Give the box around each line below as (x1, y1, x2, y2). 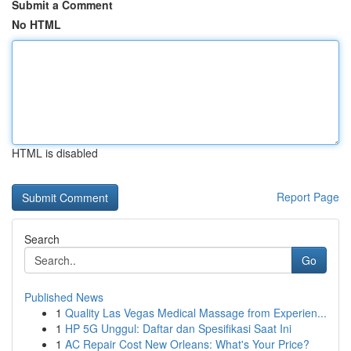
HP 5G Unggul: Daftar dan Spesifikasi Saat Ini (65, 320, 291, 336)
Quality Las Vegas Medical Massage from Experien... (65, 305, 327, 320)
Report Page (277, 189, 339, 204)
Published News (24, 289, 103, 305)
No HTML (12, 16, 61, 32)
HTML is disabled (12, 145, 98, 161)
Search (24, 231, 60, 247)
